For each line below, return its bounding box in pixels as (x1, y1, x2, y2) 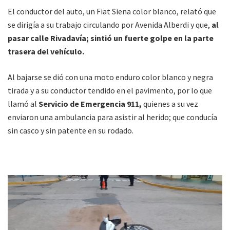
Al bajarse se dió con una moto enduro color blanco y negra (8, 71, 213, 82)
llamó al (8, 98, 39, 109)
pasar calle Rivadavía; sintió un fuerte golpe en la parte (8, 32, 214, 43)
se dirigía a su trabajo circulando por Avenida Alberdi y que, (8, 19, 212, 30)
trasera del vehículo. (8, 46, 86, 56)
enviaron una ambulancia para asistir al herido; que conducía (8, 111, 217, 122)
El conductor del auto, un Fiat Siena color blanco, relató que (8, 6, 216, 16)
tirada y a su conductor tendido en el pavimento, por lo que (8, 85, 212, 95)
